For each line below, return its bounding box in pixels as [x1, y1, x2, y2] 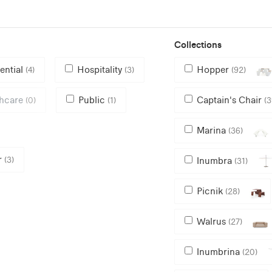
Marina [196, 124, 228, 136]
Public [78, 93, 107, 106]
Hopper [196, 63, 231, 75]
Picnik [196, 185, 225, 197]
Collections [174, 38, 222, 50]
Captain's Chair [196, 93, 264, 106]
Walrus [196, 215, 228, 227]
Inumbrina [196, 245, 242, 257]
